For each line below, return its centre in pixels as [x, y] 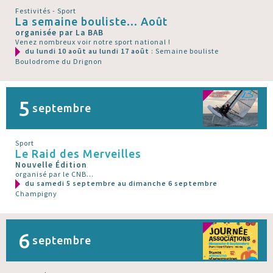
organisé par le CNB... [55, 174]
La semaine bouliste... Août [91, 21]
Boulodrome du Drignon [59, 61]
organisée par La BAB [59, 32]
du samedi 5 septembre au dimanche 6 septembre [121, 183]
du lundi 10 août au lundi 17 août [88, 51]
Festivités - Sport [46, 10]
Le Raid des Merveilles [78, 154]
